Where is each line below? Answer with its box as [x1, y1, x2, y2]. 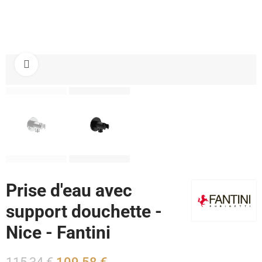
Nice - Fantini [6, 222, 111, 243]
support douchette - [6, 201, 162, 222]
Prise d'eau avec [6, 180, 132, 201]
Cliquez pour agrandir [38, 60, 110, 69]
